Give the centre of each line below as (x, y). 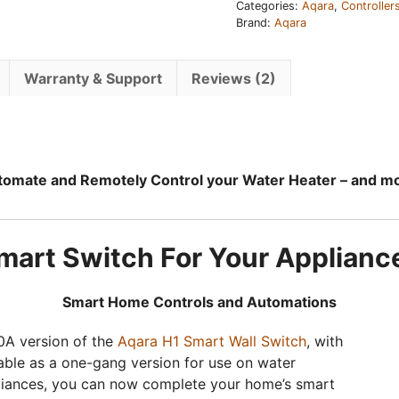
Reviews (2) (234, 78)
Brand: (255, 23)
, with (325, 341)
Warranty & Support (93, 78)
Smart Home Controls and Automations (199, 301)
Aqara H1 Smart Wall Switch (212, 341)
